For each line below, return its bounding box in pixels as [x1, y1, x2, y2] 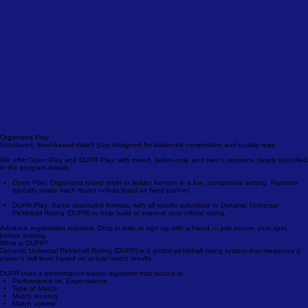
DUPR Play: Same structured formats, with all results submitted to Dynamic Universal [12, 234, 278, 242]
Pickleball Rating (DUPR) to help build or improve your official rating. [12, 241, 226, 250]
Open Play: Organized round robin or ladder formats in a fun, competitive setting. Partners [12, 211, 298, 219]
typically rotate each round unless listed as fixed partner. [12, 219, 190, 227]
